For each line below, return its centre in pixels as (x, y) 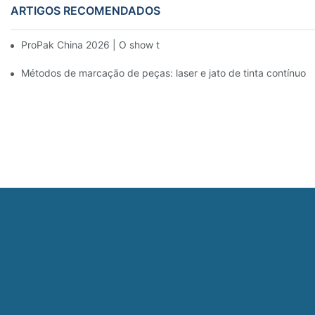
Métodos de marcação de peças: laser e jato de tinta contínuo (163, 72)
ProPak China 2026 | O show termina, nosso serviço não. (151, 44)
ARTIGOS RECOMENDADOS (85, 10)
